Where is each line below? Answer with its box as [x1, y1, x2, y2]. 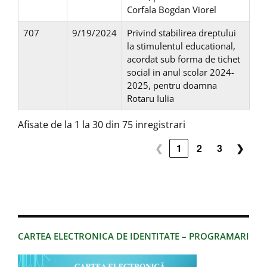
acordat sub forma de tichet [127, 53, 240, 66]
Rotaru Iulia [127, 92, 174, 105]
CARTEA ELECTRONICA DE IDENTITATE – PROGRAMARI [18, 230, 249, 243]
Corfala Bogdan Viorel [127, 4, 216, 16]
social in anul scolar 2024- [127, 66, 234, 79]
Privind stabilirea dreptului [127, 27, 236, 39]
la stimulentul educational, [127, 40, 235, 52]
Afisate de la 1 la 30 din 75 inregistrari [18, 118, 185, 132]
